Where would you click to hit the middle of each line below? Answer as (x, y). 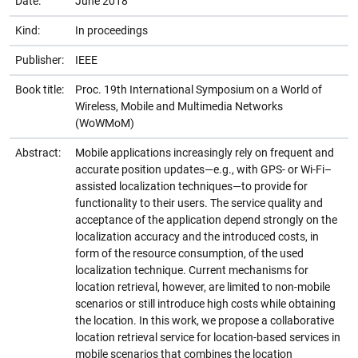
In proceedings (111, 30)
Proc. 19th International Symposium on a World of (199, 89)
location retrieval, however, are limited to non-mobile (203, 286)
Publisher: (40, 60)
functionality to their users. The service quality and (199, 203)
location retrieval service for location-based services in (208, 337)
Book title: (40, 89)
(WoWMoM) (105, 123)
